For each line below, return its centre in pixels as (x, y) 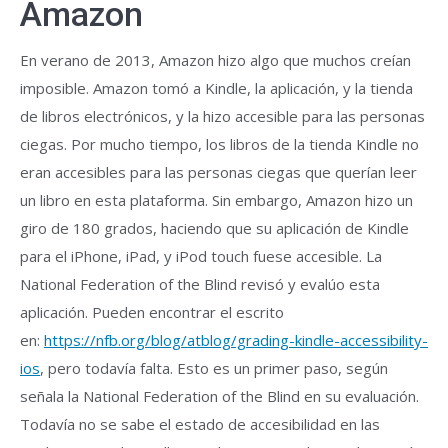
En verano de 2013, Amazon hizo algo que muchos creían (215, 60)
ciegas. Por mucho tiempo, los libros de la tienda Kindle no (219, 144)
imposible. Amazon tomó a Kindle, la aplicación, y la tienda (216, 88)
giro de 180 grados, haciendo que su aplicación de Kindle (214, 228)
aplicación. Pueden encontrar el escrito (152, 312)
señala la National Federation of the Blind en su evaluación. (219, 396)
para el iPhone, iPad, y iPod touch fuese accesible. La (201, 256)
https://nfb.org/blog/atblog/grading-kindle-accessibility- (236, 340)
